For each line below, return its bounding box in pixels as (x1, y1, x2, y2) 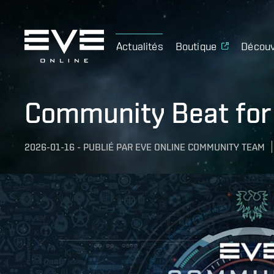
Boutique (175, 39, 217, 53)
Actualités (116, 39, 163, 53)
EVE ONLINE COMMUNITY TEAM (135, 141, 265, 154)
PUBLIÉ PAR (83, 141, 133, 154)
